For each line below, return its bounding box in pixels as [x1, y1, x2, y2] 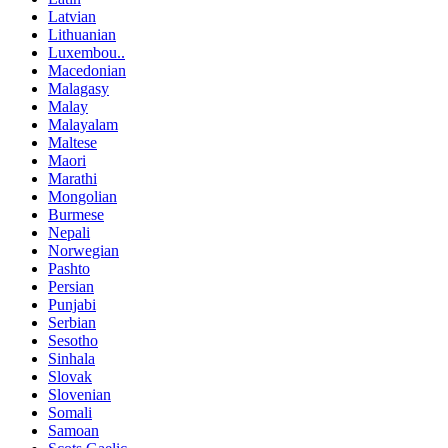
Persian [48, 277, 94, 295]
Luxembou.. [48, 43, 125, 61]
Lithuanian [48, 25, 116, 43]
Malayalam [48, 115, 118, 133]
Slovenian [48, 385, 111, 403]
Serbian [48, 313, 96, 331]
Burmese [48, 205, 104, 223]
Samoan [48, 421, 99, 439]
